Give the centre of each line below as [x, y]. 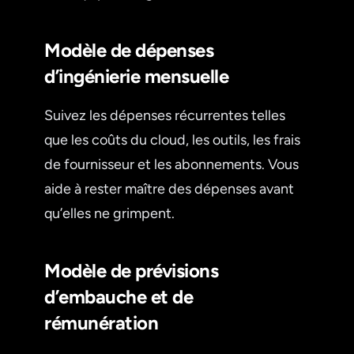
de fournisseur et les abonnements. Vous [171, 164]
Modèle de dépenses [129, 50]
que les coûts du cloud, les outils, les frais [172, 139]
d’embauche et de [119, 296]
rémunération [102, 322]
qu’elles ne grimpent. [109, 213]
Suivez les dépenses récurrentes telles [165, 115]
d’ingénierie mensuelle [137, 76]
